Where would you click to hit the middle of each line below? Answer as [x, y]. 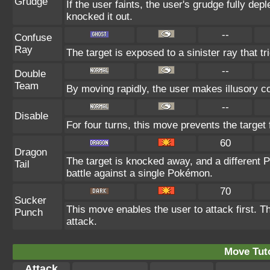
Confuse [33, 37]
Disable [31, 116]
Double [30, 74]
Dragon [31, 152]
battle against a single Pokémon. [140, 173]
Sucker [30, 200]
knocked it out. [99, 16]
